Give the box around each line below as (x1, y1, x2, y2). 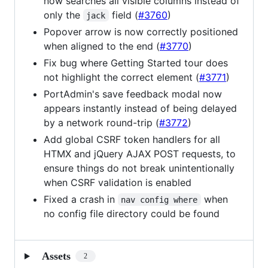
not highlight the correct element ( (44, 71, 199, 83)
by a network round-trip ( (44, 116, 159, 129)
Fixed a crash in (44, 193, 118, 205)
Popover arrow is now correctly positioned (44, 25, 238, 38)
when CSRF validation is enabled (44, 176, 191, 188)
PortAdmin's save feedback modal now (44, 87, 222, 100)
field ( (108, 8, 138, 21)
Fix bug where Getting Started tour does (44, 56, 228, 69)
